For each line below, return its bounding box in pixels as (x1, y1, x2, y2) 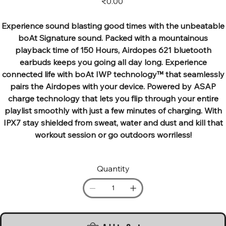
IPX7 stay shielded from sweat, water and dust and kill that (3, 117, 223, 128)
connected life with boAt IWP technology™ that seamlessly (2, 69, 224, 79)
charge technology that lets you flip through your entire (8, 93, 218, 103)
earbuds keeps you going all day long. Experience (19, 56, 207, 67)
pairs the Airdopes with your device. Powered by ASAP (10, 81, 216, 91)
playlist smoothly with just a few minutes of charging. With (4, 105, 222, 116)
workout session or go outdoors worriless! (34, 129, 192, 140)
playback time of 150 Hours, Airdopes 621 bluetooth (15, 44, 211, 55)
